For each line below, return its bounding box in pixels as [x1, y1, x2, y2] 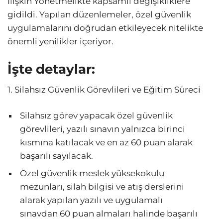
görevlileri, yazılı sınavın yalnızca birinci [20, 124, 185, 134]
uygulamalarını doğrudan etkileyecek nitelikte [7, 23, 203, 33]
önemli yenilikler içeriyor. [7, 36, 113, 47]
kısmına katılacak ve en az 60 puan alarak [20, 137, 193, 148]
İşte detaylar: [7, 61, 95, 77]
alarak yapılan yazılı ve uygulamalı [20, 195, 163, 206]
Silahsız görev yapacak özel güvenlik [20, 111, 173, 121]
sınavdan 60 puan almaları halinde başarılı [20, 209, 198, 219]
